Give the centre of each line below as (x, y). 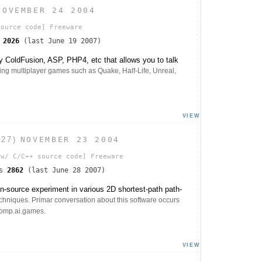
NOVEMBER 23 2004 (70, 140)
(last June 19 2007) (60, 41)
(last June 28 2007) (64, 170)
